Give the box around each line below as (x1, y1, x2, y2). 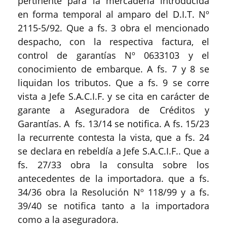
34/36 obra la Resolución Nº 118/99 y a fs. (18, 186, 209, 198)
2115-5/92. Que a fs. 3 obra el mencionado (18, 22, 209, 34)
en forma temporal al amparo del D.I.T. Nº (18, 8, 209, 20)
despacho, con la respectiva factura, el (18, 35, 209, 48)
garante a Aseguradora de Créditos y (18, 104, 209, 116)
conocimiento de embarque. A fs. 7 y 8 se (18, 63, 209, 75)
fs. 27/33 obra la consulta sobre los (18, 159, 209, 171)
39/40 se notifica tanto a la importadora (18, 200, 209, 212)
